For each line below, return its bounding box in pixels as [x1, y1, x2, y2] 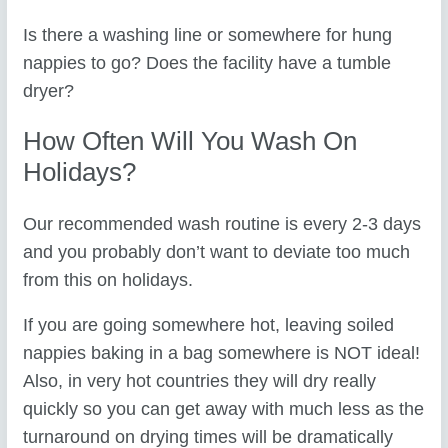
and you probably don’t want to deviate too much [23, 241, 411, 262]
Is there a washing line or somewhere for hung [23, 24, 393, 45]
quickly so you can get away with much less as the [23, 399, 425, 420]
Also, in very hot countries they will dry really [23, 371, 377, 392]
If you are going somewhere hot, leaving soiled [23, 315, 395, 336]
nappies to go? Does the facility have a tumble [23, 52, 392, 73]
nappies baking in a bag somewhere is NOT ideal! [23, 343, 421, 364]
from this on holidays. [23, 269, 194, 290]
